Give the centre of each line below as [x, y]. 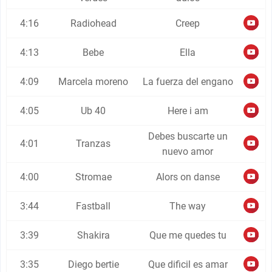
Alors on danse [188, 177]
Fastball [93, 206]
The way [188, 206]
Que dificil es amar [188, 264]
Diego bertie [93, 264]
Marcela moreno [93, 82]
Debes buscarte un [188, 136]
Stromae [93, 177]
